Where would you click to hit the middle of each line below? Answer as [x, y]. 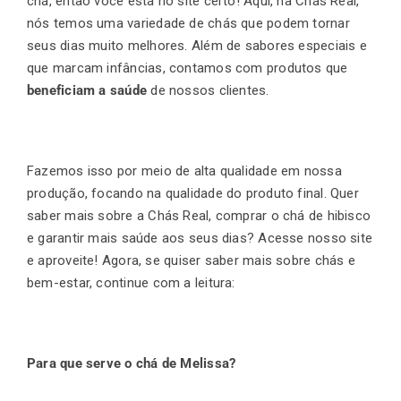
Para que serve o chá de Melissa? [132, 363]
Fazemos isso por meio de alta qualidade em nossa [184, 171]
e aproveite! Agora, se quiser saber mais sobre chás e [191, 260]
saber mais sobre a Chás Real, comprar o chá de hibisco [199, 215]
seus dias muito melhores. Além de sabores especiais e [197, 45]
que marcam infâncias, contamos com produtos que [188, 68]
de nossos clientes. [210, 90]
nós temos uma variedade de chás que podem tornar [188, 23]
